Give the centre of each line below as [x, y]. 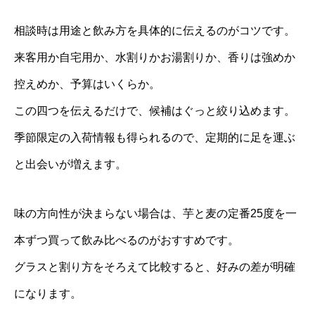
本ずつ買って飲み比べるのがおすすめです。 [127, 240]
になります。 [48, 294]
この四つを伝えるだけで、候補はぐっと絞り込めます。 [155, 111]
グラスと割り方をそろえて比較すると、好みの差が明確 [155, 267]
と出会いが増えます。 [70, 165]
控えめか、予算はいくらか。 [87, 84]
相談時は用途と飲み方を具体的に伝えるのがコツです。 [155, 31]
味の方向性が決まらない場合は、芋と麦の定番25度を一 [155, 214]
